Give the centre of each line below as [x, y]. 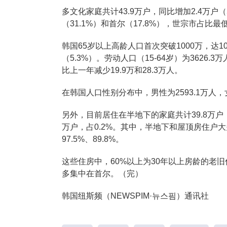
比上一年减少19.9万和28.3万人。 [122, 70]
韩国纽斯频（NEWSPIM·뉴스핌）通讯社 [135, 196]
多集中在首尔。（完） [102, 174]
